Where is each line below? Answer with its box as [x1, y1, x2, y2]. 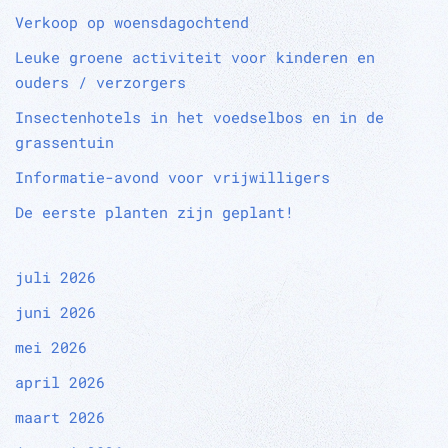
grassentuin [15, 132, 114, 153]
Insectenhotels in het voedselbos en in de [15, 107, 384, 128]
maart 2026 [15, 407, 105, 428]
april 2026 [15, 372, 105, 393]
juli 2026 [15, 267, 96, 288]
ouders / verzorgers [15, 72, 186, 93]
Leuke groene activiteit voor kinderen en [15, 47, 375, 68]
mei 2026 [15, 337, 87, 358]
